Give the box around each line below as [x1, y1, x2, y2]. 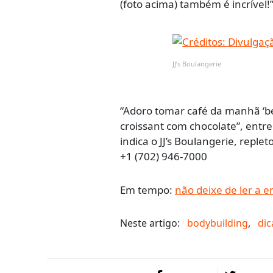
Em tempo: [120, 182, 175, 197]
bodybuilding [187, 216, 248, 230]
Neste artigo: [120, 216, 180, 230]
